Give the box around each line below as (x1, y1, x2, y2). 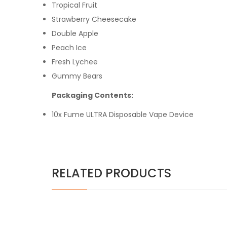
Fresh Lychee (52, 56, 98, 67)
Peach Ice (52, 42, 87, 53)
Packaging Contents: (52, 90, 136, 100)
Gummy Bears (52, 70, 102, 81)
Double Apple (52, 28, 98, 39)
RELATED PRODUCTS (52, 164, 171, 181)
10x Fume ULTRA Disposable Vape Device (52, 109, 194, 120)
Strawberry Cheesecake (52, 14, 136, 24)
